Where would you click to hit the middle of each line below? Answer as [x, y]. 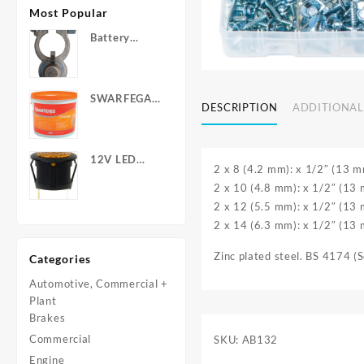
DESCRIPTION [240, 108]
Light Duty [118, 149]
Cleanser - [117, 132]
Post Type [116, 71]
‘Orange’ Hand [128, 115]
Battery [110, 37]
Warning [113, 176]
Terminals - [120, 54]
